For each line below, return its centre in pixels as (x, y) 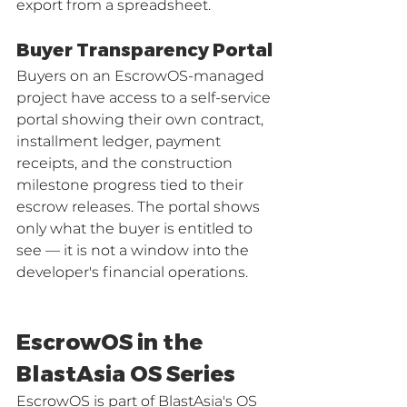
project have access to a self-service (145, 98)
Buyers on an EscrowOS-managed (142, 76)
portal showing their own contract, (142, 120)
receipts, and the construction (126, 164)
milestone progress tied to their (132, 185)
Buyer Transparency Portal (144, 50)
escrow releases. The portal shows (140, 207)
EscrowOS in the (112, 342)
